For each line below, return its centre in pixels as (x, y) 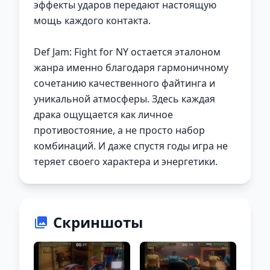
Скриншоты (98, 222)
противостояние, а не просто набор (119, 130)
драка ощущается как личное (103, 115)
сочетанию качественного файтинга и (124, 83)
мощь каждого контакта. (92, 20)
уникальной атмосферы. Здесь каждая (124, 99)
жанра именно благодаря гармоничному (131, 67)
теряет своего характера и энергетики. (126, 162)
